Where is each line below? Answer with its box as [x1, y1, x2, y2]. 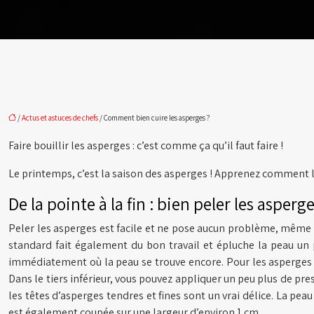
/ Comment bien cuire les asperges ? [98, 113, 210, 123]
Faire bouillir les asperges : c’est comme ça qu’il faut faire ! [8, 138, 283, 153]
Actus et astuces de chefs [22, 113, 98, 123]
